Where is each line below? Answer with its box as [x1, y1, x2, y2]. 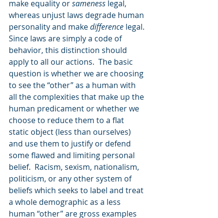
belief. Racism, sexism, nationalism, [9, 162, 141, 172]
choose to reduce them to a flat [9, 115, 126, 126]
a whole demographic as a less [9, 197, 123, 207]
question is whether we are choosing [9, 68, 145, 79]
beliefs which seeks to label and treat [9, 185, 145, 196]
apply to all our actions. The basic [9, 56, 135, 67]
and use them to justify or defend [9, 138, 133, 149]
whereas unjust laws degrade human [9, 10, 146, 20]
